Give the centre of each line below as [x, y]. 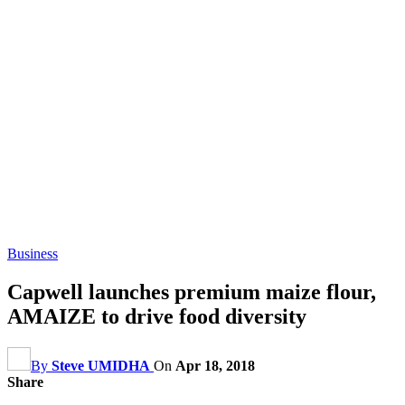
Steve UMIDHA [101, 365]
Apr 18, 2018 [215, 365]
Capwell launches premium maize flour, [192, 292]
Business [33, 254]
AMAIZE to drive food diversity [157, 316]
